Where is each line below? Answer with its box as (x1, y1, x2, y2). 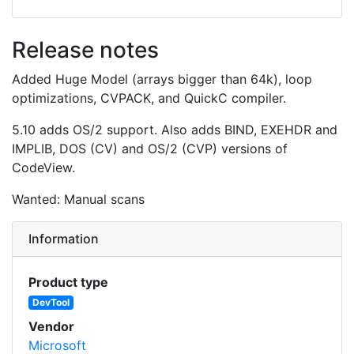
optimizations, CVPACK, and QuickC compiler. (12, 90, 286, 106)
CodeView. (12, 160, 75, 175)
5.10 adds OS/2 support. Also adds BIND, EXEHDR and (12, 122, 337, 137)
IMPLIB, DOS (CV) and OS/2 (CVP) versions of (12, 141, 288, 156)
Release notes (12, 36, 159, 63)
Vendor (28, 318, 74, 334)
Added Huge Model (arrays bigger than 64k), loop (12, 71, 312, 87)
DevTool (32, 296, 70, 308)
